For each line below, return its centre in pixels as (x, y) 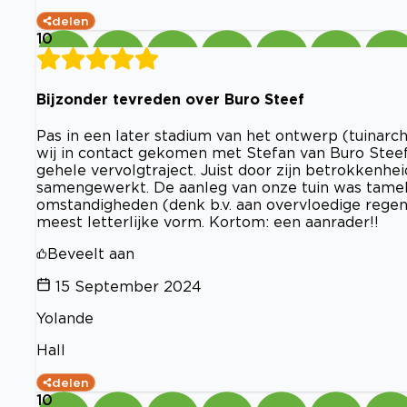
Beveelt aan (91, 254)
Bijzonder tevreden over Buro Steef (170, 99)
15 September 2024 (129, 287)
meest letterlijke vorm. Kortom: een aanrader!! (208, 222)
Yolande (65, 318)
